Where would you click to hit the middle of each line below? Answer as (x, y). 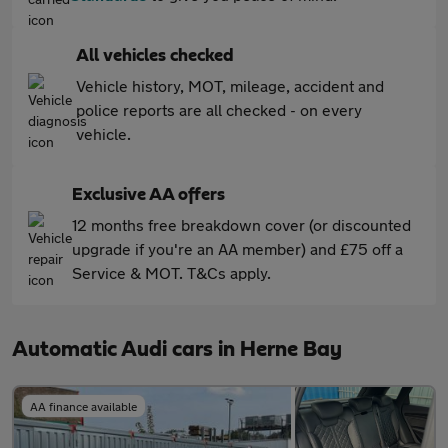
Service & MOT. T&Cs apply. (171, 272)
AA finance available (83, 406)
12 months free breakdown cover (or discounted (241, 224)
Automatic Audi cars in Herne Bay (177, 349)
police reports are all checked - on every (219, 109)
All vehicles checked (155, 56)
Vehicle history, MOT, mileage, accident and (230, 85)
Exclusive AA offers (148, 195)
